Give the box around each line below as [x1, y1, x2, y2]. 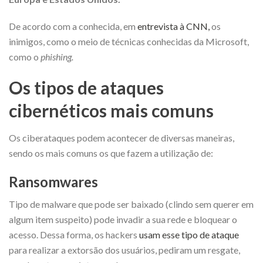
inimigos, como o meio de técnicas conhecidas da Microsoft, [9, 35, 249, 47]
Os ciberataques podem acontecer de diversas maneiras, [9, 131, 234, 143]
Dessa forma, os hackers [40, 228, 139, 240]
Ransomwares [9, 173, 98, 190]
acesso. [9, 228, 40, 240]
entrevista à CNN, [137, 20, 210, 32]
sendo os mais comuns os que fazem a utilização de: [9, 147, 213, 159]
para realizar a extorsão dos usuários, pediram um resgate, [9, 244, 240, 255]
